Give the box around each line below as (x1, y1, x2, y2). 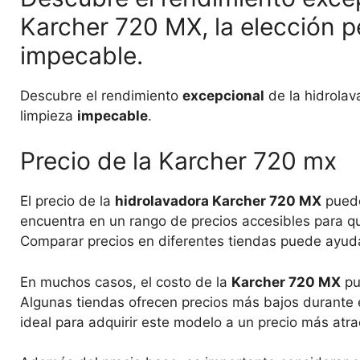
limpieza (20, 107, 77, 124)
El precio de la (20, 193, 115, 210)
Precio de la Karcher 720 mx (20, 146, 337, 176)
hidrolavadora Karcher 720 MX (115, 193, 321, 210)
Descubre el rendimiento (20, 87, 182, 104)
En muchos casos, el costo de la (20, 273, 231, 290)
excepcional (182, 87, 264, 104)
